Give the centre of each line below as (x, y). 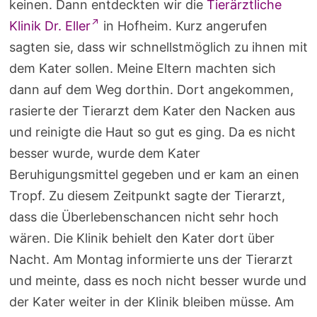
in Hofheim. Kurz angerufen (183, 26)
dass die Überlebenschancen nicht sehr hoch (144, 217)
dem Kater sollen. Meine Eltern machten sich (142, 69)
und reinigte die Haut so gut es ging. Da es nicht (152, 132)
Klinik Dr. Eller (50, 26)
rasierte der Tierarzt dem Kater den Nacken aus (152, 111)
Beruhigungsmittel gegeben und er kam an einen (154, 175)
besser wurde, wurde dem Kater (104, 154)
